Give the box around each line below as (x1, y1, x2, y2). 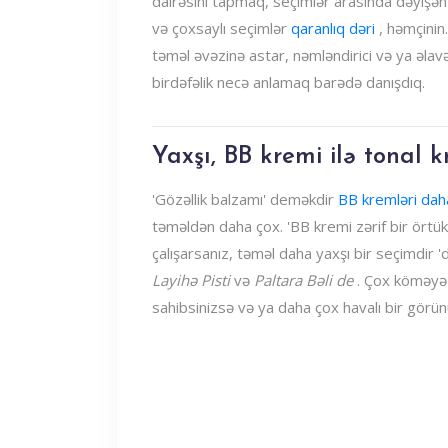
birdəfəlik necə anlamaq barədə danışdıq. (152, 72, 425, 92)
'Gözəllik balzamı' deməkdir (152, 189, 338, 209)
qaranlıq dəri (291, 18, 375, 38)
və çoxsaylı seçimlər (152, 18, 291, 38)
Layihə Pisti (152, 270, 230, 290)
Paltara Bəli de (254, 270, 353, 290)
